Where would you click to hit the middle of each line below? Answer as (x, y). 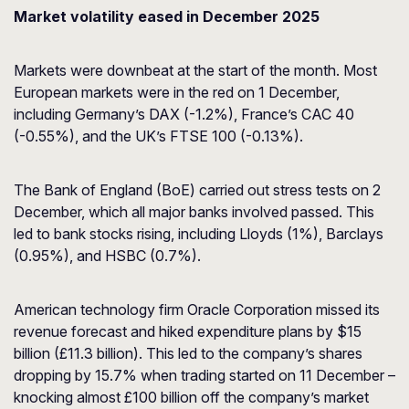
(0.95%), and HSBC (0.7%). (107, 256)
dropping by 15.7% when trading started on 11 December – (204, 375)
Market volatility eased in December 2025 (167, 16)
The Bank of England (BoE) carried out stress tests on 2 (197, 190)
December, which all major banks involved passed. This (194, 212)
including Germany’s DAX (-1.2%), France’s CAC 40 (184, 114)
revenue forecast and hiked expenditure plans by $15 (188, 331)
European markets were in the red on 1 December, (177, 92)
